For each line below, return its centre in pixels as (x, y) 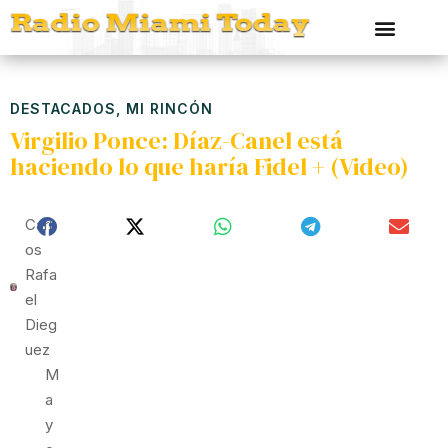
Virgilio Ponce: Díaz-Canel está (176, 140)
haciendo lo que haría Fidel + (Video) (209, 166)
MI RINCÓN (169, 108)
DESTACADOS (63, 108)
